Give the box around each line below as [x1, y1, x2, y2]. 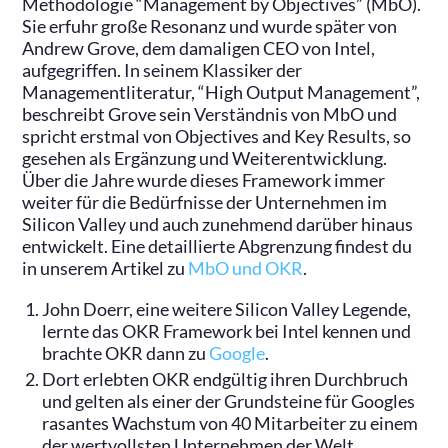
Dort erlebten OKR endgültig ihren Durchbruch [42, 368, 409, 390]
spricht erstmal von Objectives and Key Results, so [22, 125, 412, 147]
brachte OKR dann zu [42, 342, 210, 364]
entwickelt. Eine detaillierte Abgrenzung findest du [22, 235, 413, 257]
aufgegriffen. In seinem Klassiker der [22, 59, 303, 81]
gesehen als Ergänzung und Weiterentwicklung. [22, 147, 388, 169]
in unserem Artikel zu [22, 257, 189, 279]
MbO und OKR [188, 257, 304, 279]
